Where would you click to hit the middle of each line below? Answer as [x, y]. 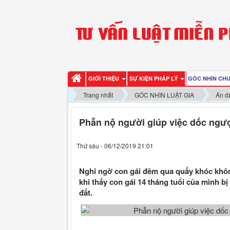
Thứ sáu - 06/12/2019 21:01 [115, 145]
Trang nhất [98, 94]
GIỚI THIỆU [104, 79]
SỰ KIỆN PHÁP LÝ [154, 79]
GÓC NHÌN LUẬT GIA [164, 94]
